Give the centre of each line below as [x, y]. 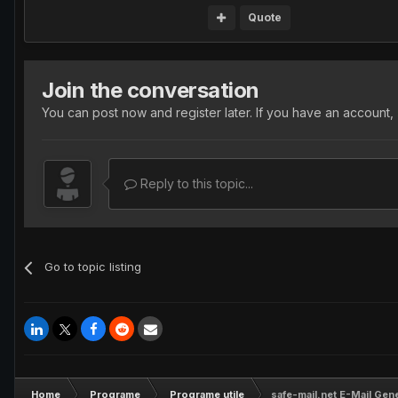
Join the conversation [151, 90]
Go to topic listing [93, 267]
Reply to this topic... [195, 183]
